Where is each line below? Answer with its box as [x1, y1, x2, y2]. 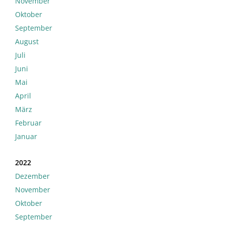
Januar [15, 132, 37, 142]
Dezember [15, 171, 50, 181]
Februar [15, 118, 42, 128]
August [15, 37, 39, 47]
